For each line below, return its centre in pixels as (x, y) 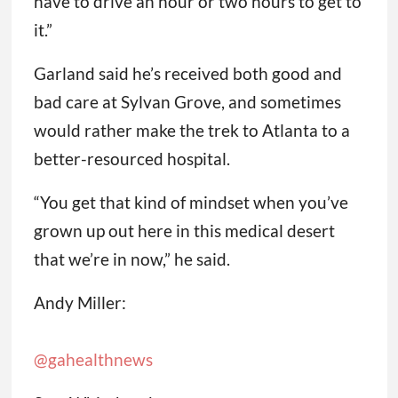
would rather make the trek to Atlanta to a (191, 131)
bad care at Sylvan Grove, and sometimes (187, 102)
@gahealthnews (93, 360)
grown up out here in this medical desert (184, 231)
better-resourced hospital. (131, 159)
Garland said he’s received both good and (187, 74)
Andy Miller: (80, 303)
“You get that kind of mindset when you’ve (191, 203)
